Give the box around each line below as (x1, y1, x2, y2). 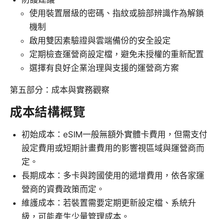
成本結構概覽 (10, 104, 86, 120)
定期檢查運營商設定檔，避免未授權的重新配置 (29, 49, 204, 60)
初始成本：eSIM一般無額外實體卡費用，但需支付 (22, 130, 207, 140)
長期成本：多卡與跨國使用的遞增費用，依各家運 (22, 171, 204, 181)
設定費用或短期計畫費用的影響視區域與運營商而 (22, 143, 204, 153)
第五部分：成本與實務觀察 (10, 85, 109, 95)
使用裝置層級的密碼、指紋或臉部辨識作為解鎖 (29, 8, 204, 19)
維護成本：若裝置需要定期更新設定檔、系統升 (22, 198, 196, 208)
